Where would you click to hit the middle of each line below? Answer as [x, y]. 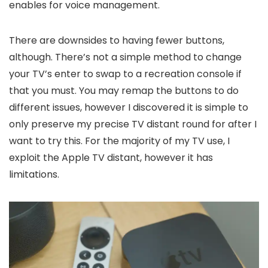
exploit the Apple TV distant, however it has [111, 157]
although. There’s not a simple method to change [125, 57]
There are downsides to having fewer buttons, [117, 40]
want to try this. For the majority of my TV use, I [119, 141]
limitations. [34, 174]
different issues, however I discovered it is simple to [129, 107]
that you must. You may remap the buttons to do [124, 90]
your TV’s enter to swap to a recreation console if [125, 74]
